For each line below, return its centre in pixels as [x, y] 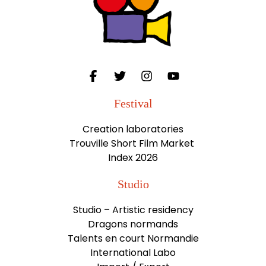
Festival [133, 103]
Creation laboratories [133, 129]
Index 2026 [133, 157]
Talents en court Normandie [133, 238]
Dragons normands [133, 224]
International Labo [133, 252]
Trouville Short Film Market [133, 143]
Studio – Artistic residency [133, 210]
